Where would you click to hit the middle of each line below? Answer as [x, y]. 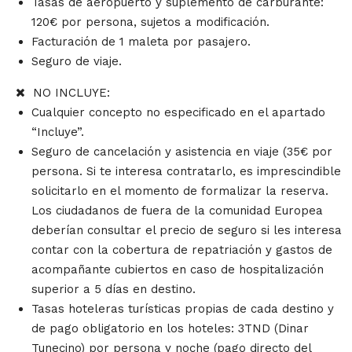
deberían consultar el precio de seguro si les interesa [187, 231]
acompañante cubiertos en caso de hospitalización [178, 270]
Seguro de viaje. [77, 62]
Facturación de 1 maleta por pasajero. [141, 42]
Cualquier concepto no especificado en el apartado [178, 113]
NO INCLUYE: [68, 93]
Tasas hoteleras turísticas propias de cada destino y [183, 309]
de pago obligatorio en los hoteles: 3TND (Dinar [170, 329]
